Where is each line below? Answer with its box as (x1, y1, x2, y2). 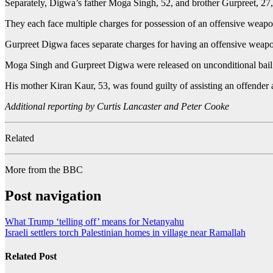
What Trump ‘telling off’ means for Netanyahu (5, 216, 184, 227)
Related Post (5, 251, 57, 262)
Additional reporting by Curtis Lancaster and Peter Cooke (5, 101, 229, 112)
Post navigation (5, 188, 101, 204)
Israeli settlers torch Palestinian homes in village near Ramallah (5, 227, 246, 238)
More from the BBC (5, 165, 83, 175)
